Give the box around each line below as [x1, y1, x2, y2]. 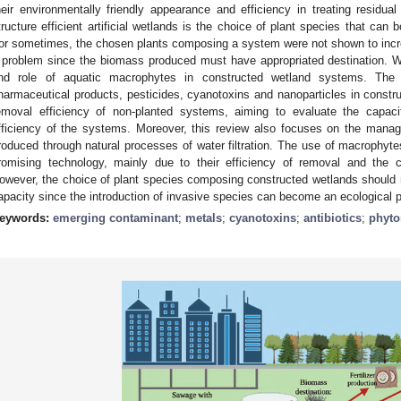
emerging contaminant [53, 210, 178, 225]
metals [185, 210, 222, 225]
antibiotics [303, 210, 362, 225]
